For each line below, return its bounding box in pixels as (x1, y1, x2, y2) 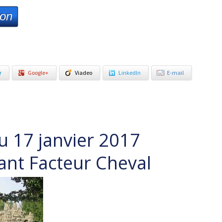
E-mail (167, 69, 184, 76)
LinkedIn (118, 69, 141, 76)
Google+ (28, 69, 49, 76)
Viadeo (75, 69, 92, 76)
